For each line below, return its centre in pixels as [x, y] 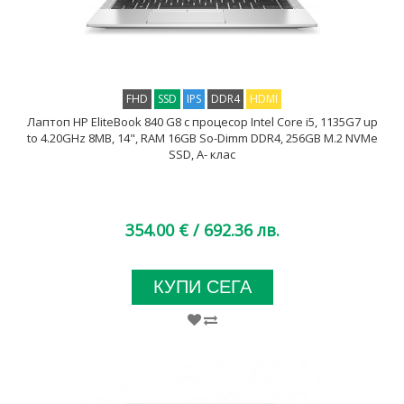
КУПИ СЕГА [202, 287]
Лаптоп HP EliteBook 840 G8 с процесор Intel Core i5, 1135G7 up [202, 122]
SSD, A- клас [202, 154]
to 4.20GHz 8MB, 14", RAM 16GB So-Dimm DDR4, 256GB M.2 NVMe [202, 138]
